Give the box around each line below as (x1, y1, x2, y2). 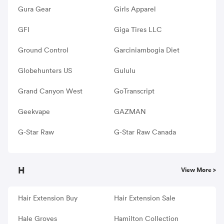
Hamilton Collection (113, 213, 178, 223)
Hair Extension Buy (18, 193, 77, 202)
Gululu (113, 65, 135, 75)
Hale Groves (18, 213, 57, 223)
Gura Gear (18, 4, 51, 13)
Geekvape (18, 106, 50, 116)
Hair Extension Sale (113, 193, 175, 202)
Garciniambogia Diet (113, 45, 179, 54)
